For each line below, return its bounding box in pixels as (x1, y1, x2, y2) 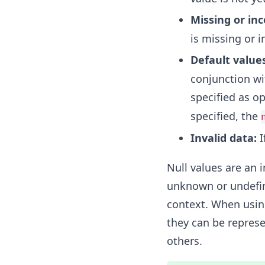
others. (166, 234, 202, 248)
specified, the (190, 109, 261, 123)
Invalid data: (190, 131, 257, 145)
